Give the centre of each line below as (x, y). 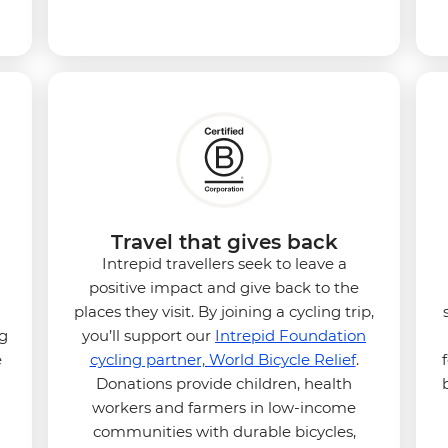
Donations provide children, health (224, 383)
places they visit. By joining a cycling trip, (224, 311)
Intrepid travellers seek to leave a (224, 263)
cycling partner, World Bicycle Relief (222, 359)
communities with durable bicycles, (224, 431)
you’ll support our (148, 335)
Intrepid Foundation (290, 335)
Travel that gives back (224, 241)
